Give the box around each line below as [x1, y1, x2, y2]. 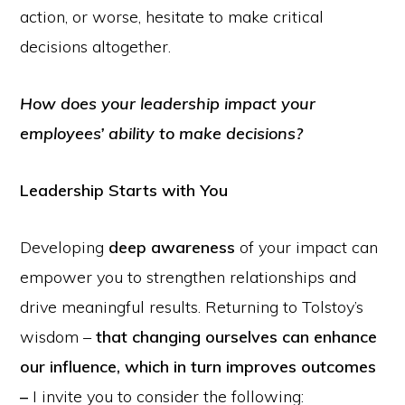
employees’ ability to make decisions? [20, 123, 304, 144]
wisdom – [20, 326, 97, 347]
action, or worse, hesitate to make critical [20, 6, 325, 27]
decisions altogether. [20, 36, 172, 57]
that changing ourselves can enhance [96, 326, 378, 347]
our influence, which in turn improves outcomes [20, 356, 377, 377]
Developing [20, 237, 109, 258]
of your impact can [235, 237, 379, 258]
